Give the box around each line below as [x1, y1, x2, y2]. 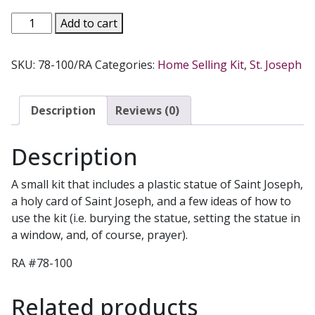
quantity [11, 131, 54, 147]
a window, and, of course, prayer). [11, 227, 188, 243]
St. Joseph [250, 57, 302, 73]
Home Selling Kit [157, 57, 244, 73]
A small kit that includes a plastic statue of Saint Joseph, [11, 176, 303, 193]
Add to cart [60, 15, 118, 32]
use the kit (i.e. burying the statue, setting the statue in [11, 210, 300, 226]
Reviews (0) [115, 103, 179, 119]
